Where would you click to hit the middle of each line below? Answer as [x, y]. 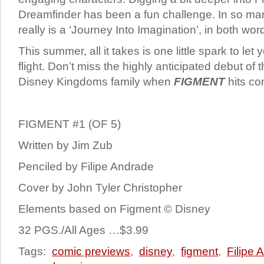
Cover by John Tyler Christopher [100, 188]
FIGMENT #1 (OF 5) [70, 124]
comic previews [91, 251]
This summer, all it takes [79, 51]
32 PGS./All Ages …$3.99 [83, 230]
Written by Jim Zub [65, 145]
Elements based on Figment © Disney [114, 209]
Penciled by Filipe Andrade [86, 166]
